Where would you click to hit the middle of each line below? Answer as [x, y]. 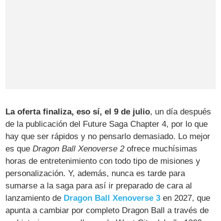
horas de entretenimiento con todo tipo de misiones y [103, 161]
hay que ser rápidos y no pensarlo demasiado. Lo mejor [108, 137]
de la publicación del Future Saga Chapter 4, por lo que [107, 124]
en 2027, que [185, 198]
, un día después [181, 112]
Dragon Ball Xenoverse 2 [79, 149]
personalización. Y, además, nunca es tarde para [95, 174]
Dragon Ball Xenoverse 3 [112, 198]
